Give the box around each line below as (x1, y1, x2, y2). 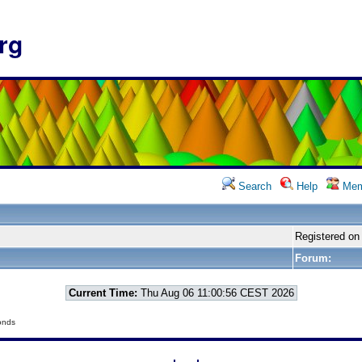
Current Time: (68, 287, 137, 299)
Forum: (295, 252, 331, 264)
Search (235, 180, 271, 192)
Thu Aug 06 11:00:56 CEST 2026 (137, 287, 294, 299)
